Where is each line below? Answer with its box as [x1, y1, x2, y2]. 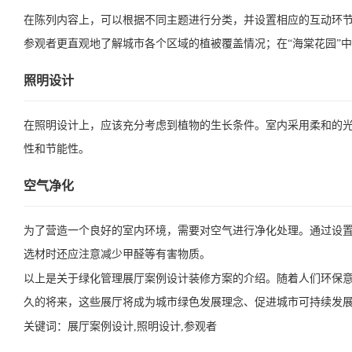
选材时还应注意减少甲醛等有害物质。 [24, 247, 211, 260]
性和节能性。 [24, 142, 90, 155]
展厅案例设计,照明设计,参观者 [68, 320, 217, 332]
